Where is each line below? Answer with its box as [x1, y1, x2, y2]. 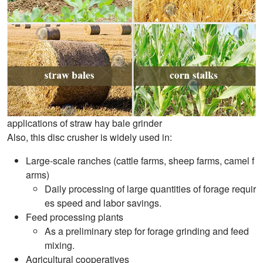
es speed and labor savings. [45, 195, 161, 210]
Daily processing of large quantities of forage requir [45, 181, 256, 195]
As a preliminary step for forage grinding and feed [45, 224, 249, 238]
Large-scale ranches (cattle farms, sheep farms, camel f [26, 153, 254, 167]
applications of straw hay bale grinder [7, 116, 162, 130]
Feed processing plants [26, 210, 123, 224]
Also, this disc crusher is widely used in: [7, 130, 172, 144]
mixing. [45, 238, 75, 252]
